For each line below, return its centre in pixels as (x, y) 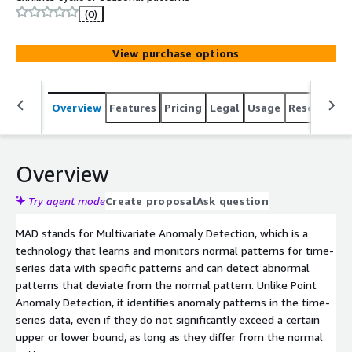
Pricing (183, 107)
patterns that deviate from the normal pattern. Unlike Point (166, 284)
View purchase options (176, 53)
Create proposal (151, 200)
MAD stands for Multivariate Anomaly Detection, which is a (162, 233)
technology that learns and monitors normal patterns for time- (175, 250)
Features (133, 107)
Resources (315, 107)
